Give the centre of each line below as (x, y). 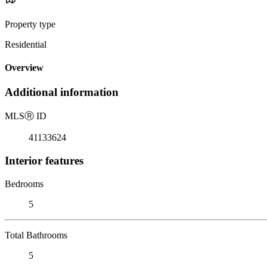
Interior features (44, 160)
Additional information (62, 92)
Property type (30, 24)
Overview (24, 68)
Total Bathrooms (36, 235)
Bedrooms (24, 184)
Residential (26, 44)
